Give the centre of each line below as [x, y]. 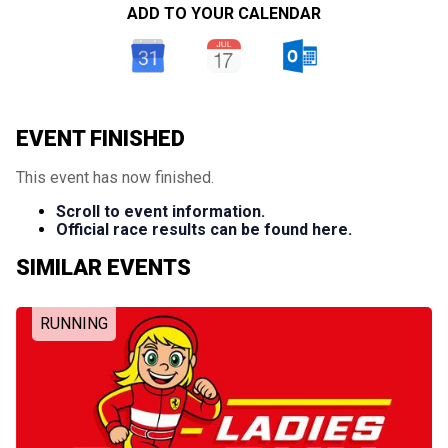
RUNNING [74, 323]
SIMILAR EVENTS [103, 268]
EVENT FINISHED [100, 138]
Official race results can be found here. [204, 230]
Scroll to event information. [160, 212]
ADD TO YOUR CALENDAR [224, 13]
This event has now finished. [115, 178]
